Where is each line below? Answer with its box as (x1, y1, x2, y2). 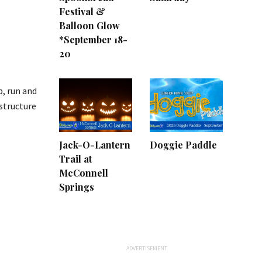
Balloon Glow (59, 19, 120, 32)
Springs (59, 180, 94, 193)
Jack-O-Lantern (59, 138, 130, 151)
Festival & (59, 5, 105, 18)
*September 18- (59, 33, 127, 46)
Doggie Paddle (150, 138, 217, 151)
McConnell (59, 166, 108, 179)
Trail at (59, 152, 92, 165)
